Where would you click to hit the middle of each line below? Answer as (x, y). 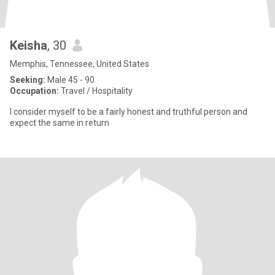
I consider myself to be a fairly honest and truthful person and (129, 112)
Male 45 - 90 (70, 80)
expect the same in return (60, 123)
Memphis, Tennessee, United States (79, 64)
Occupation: (34, 91)
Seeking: (28, 80)
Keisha (29, 45)
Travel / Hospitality (96, 91)
